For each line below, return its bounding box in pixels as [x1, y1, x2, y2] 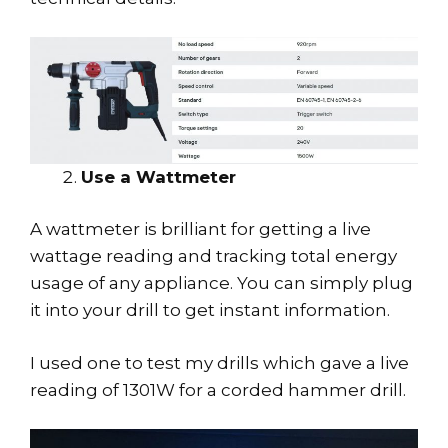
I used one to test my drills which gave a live [30, 352, 409, 373]
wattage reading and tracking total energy [30, 246, 397, 267]
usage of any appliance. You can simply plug [30, 273, 413, 294]
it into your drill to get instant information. [30, 300, 394, 321]
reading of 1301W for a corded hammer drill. [30, 379, 406, 400]
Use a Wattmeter [81, 166, 236, 187]
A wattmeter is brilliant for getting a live [30, 219, 371, 240]
